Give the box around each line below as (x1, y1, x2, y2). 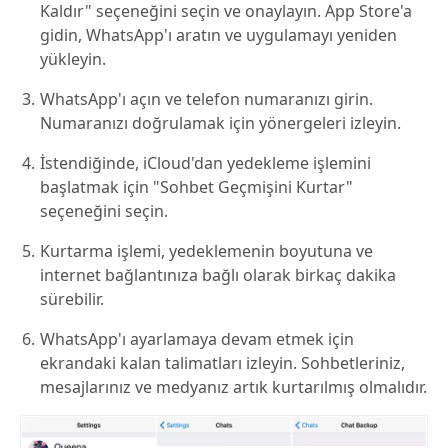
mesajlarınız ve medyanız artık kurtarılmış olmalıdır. (40, 376, 427, 398)
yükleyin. (40, 48, 106, 70)
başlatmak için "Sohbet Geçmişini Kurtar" (40, 176, 353, 198)
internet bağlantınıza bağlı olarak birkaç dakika (40, 264, 396, 286)
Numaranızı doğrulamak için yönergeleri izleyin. (40, 112, 401, 134)
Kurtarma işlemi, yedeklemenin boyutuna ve (40, 240, 373, 262)
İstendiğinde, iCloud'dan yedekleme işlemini (40, 152, 371, 174)
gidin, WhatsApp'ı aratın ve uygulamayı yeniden (40, 24, 397, 46)
